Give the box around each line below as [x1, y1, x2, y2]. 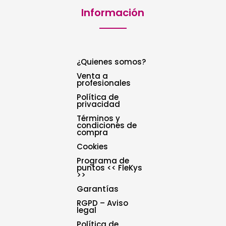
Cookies [77, 141, 108, 152]
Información [81, 6, 145, 20]
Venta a [77, 71, 108, 82]
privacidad [77, 99, 121, 110]
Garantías [77, 184, 119, 195]
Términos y [77, 113, 121, 124]
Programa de [77, 155, 130, 166]
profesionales [77, 78, 131, 89]
